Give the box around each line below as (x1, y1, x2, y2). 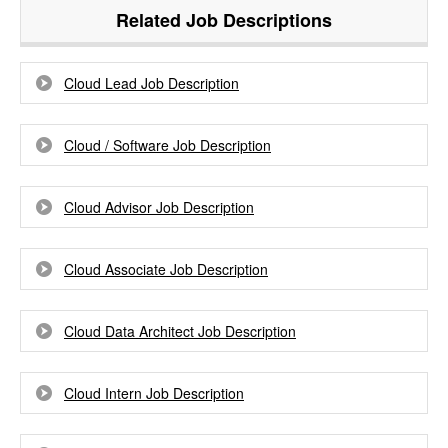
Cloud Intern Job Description (64, 383, 244, 403)
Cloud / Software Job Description (64, 135, 271, 155)
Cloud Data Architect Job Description (64, 321, 296, 341)
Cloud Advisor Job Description (64, 197, 254, 217)
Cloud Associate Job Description (64, 259, 268, 279)
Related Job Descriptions (116, 7, 332, 33)
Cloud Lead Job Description (64, 73, 239, 93)
